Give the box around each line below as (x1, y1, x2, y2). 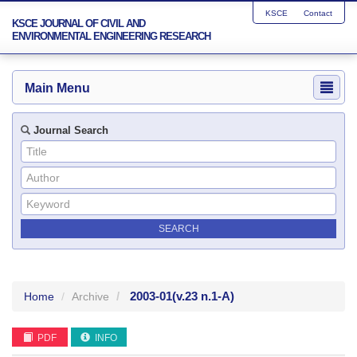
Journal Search (30, 124, 108, 136)
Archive (72, 290, 109, 303)
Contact (304, 9, 332, 18)
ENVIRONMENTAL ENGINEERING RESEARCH (12, 30, 210, 42)
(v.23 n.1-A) (172, 289, 234, 303)
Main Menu (25, 81, 90, 95)
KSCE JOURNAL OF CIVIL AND (12, 18, 145, 29)
